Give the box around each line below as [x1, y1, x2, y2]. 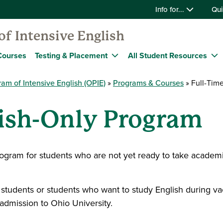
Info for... [155, 4, 186, 15]
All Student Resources [128, 49, 207, 61]
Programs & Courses [113, 77, 184, 89]
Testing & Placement [35, 49, 108, 61]
